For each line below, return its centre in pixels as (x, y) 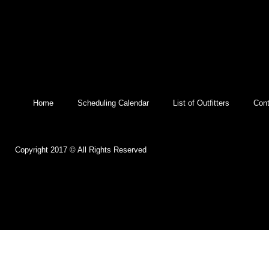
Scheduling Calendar (113, 103)
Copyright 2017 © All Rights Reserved (81, 150)
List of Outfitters (201, 103)
